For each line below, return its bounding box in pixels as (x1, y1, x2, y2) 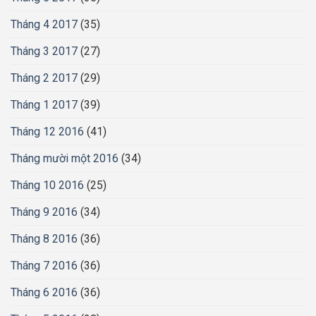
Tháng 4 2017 (11, 18, 78, 32)
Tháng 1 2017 (11, 98, 78, 112)
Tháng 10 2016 (11, 178, 84, 193)
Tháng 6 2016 (11, 286, 78, 300)
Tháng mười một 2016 (11, 152, 119, 166)
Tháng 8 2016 (11, 232, 78, 246)
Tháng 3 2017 (11, 44, 78, 59)
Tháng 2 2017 (11, 71, 78, 85)
